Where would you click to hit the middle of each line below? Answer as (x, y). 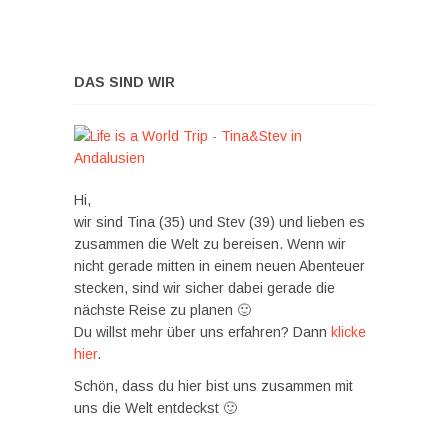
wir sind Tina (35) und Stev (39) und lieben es (219, 221)
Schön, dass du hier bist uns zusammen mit (213, 385)
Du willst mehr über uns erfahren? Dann (202, 331)
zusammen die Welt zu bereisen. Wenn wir (210, 243)
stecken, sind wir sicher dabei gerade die (204, 287)
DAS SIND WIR (124, 81)
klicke (348, 331)
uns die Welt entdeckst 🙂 (155, 407)
